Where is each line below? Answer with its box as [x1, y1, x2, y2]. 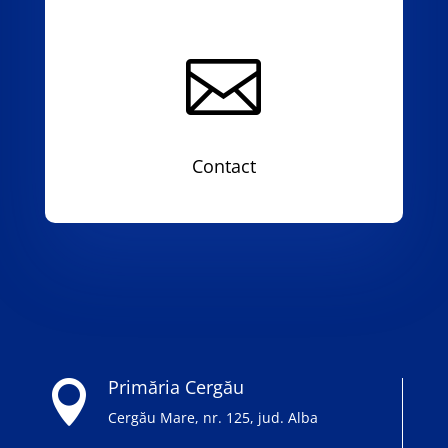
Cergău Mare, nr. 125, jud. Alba [107, 408, 318, 427]
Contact [191, 154, 256, 178]
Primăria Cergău [107, 375, 244, 399]
